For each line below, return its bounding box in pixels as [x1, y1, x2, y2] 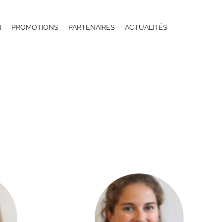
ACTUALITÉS [125, 23, 167, 31]
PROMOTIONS [11, 23, 58, 31]
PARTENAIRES [68, 23, 115, 31]
